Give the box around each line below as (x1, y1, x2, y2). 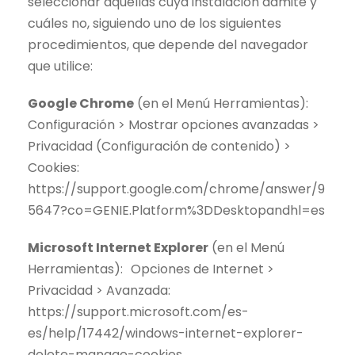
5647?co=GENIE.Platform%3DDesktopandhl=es (28, 201, 325, 220)
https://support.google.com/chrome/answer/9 (28, 180, 325, 199)
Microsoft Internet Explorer (28, 239, 208, 258)
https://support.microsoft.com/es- (28, 303, 249, 322)
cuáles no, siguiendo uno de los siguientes (28, 14, 281, 33)
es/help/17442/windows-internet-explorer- (28, 324, 303, 343)
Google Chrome (28, 94, 134, 113)
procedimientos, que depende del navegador (28, 36, 308, 55)
